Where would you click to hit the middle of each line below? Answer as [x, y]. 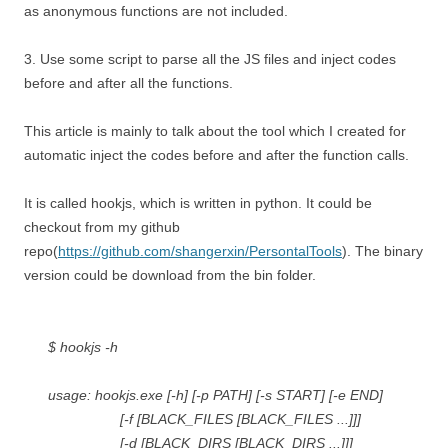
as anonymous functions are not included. [156, 11]
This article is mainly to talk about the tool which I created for [215, 131]
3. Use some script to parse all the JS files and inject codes [210, 59]
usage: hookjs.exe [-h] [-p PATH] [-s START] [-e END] [215, 395]
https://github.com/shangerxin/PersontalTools [200, 251]
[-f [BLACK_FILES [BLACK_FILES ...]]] [204, 419]
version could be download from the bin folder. [170, 275]
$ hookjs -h [83, 347]
